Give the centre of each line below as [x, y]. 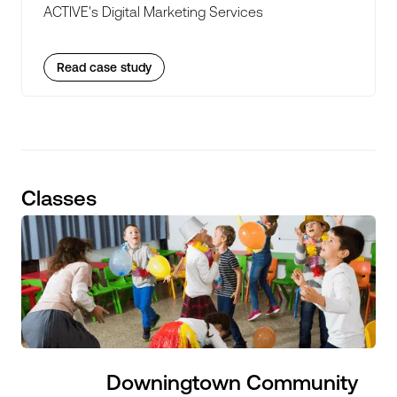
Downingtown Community [233, 382]
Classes [59, 198]
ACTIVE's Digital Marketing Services [153, 12]
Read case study [104, 67]
